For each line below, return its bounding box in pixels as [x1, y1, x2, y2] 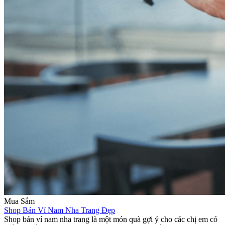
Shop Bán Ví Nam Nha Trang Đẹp [4, 205, 115, 214]
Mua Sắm [4, 196, 35, 205]
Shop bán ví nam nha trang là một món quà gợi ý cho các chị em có [4, 214, 217, 223]
